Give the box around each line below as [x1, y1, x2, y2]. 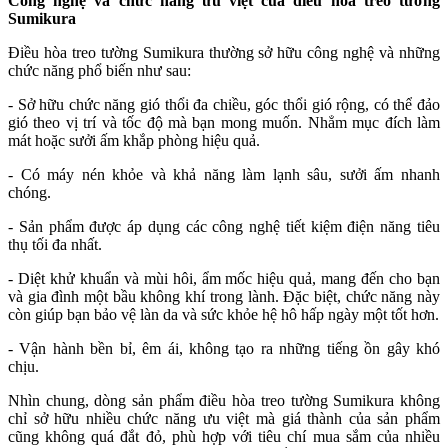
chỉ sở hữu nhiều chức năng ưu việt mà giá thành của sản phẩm [8, 410, 440, 428]
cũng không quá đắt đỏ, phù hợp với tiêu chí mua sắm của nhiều [8, 428, 440, 446]
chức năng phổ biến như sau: [8, 62, 191, 80]
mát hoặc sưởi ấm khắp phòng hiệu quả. [8, 132, 260, 150]
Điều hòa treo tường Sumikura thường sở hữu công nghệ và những [8, 44, 440, 62]
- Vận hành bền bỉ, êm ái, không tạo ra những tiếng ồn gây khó [8, 340, 440, 358]
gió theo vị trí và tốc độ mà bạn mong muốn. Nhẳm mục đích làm [8, 114, 440, 132]
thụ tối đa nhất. [8, 236, 102, 254]
